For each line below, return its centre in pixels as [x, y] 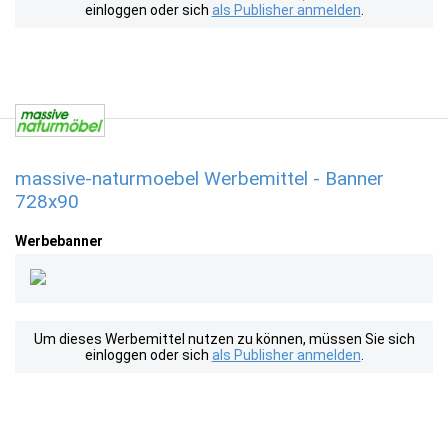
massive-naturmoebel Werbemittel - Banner [199, 178]
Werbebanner [59, 241]
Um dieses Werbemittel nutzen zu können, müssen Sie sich [224, 339]
